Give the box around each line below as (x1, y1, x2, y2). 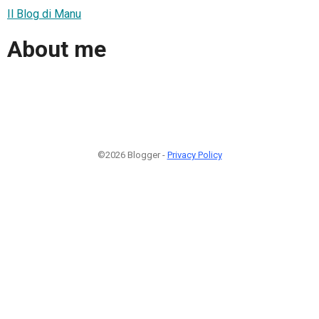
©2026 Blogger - (97, 149, 167, 160)
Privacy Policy (167, 149, 222, 160)
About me (7, 36, 106, 63)
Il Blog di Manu (7, 6, 81, 21)
